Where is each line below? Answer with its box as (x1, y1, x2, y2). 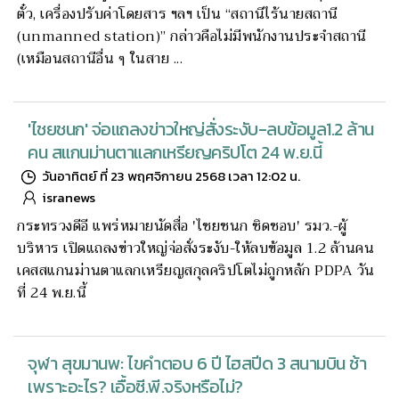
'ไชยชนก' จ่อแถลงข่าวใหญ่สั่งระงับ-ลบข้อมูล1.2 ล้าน (28, 116, 374, 142)
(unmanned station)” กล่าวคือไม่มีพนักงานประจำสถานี (17, 24, 367, 49)
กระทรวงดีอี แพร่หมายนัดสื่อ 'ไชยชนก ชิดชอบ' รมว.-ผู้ (17, 213, 347, 239)
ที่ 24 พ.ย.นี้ (17, 280, 86, 305)
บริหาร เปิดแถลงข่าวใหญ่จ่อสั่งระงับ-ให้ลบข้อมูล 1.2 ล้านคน (17, 235, 374, 261)
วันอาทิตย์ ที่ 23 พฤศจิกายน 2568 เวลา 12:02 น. (42, 166, 300, 186)
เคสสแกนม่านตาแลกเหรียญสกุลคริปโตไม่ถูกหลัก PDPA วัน (17, 257, 375, 283)
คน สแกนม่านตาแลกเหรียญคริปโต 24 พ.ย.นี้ (28, 139, 326, 166)
